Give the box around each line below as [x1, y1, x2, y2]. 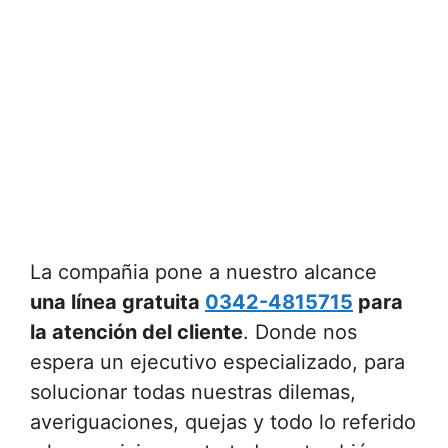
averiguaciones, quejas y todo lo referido [30, 410, 416, 434]
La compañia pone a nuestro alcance [30, 260, 377, 284]
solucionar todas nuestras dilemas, [30, 380, 356, 404]
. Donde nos [243, 320, 357, 344]
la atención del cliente [30, 320, 243, 344]
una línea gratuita [30, 290, 205, 314]
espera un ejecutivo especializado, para [30, 350, 405, 374]
